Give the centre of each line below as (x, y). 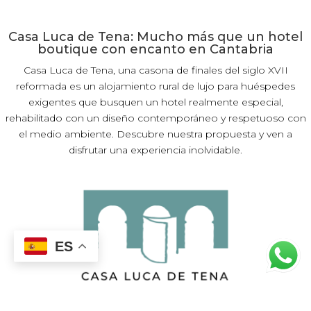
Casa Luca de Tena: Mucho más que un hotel (155, 37)
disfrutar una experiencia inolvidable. (155, 150)
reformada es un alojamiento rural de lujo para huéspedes (155, 86)
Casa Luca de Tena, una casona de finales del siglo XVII (155, 70)
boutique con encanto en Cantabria (155, 49)
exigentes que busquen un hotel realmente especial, (155, 102)
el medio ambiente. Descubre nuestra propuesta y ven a (155, 134)
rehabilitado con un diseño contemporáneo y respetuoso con (155, 118)
